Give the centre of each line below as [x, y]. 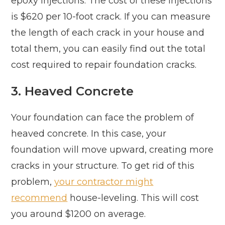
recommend [39, 198]
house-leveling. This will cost [133, 198]
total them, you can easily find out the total [108, 49]
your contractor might [104, 182]
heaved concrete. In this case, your [89, 134]
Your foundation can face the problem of [103, 118]
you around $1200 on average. [79, 214]
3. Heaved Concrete [73, 91]
